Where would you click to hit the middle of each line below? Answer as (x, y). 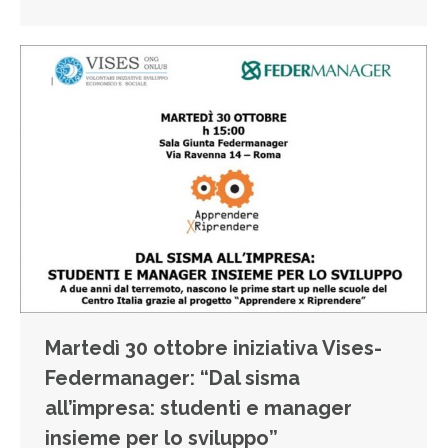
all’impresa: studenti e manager (198, 407)
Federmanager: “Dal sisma (172, 377)
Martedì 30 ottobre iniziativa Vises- (213, 347)
